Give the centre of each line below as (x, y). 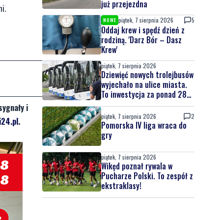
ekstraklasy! (121, 186)
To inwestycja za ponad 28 (144, 94)
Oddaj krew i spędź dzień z (143, 30)
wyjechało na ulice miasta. (144, 84)
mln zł (111, 104)
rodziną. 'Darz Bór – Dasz (141, 40)
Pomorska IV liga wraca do (144, 125)
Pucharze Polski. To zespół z (147, 176)
